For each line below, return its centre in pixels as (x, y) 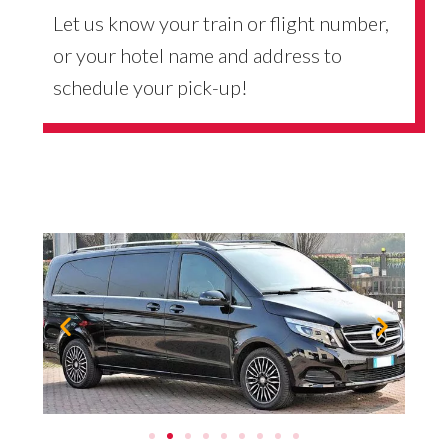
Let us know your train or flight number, (221, 22)
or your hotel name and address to (197, 54)
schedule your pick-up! (150, 86)
